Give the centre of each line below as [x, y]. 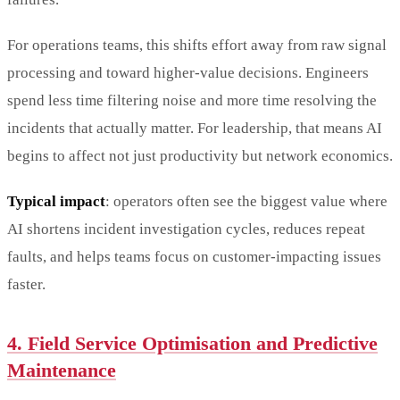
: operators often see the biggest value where [246, 202]
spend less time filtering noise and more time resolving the [192, 101]
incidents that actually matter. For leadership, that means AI [195, 129]
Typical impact [56, 202]
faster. [26, 285]
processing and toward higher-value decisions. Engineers [188, 73]
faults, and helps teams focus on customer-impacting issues [194, 257]
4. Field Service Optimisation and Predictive [192, 344]
